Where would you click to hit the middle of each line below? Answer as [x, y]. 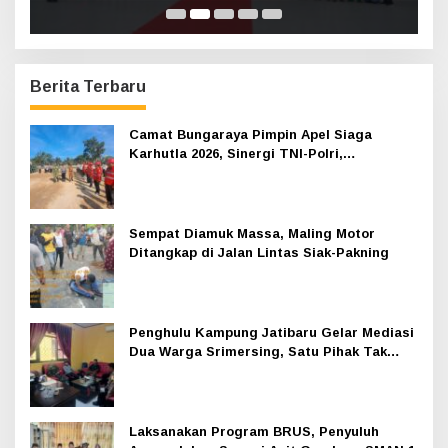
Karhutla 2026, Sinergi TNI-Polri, [236, 153]
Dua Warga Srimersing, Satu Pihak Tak [258, 351]
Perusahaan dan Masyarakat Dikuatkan [258, 172]
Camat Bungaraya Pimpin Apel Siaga [250, 134]
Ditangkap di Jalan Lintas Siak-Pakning [259, 252]
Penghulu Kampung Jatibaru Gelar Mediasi [271, 332]
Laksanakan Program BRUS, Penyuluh [254, 431]
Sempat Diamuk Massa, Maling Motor [252, 233]
